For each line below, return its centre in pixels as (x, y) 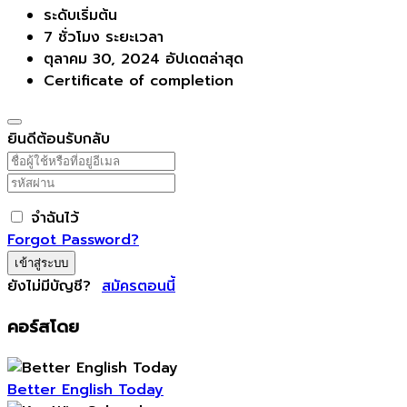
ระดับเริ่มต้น (80, 16)
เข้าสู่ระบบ (41, 263)
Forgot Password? (73, 240)
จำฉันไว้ (55, 218)
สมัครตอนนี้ (139, 287)
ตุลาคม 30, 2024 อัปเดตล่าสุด (144, 60)
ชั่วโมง (76, 38)
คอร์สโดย (43, 327)
